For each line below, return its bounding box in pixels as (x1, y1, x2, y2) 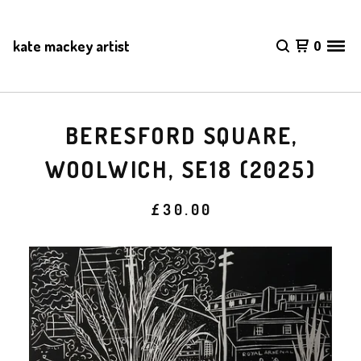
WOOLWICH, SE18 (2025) (44, 155, 317, 184)
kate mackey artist (13, 37, 130, 55)
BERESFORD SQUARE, (64, 121, 299, 150)
